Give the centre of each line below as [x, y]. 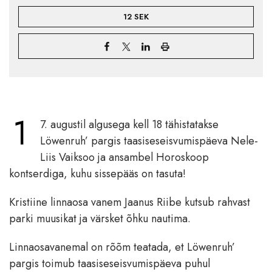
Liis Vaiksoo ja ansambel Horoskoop [124, 158]
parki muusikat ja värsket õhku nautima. [100, 219]
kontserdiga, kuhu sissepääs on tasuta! [97, 174]
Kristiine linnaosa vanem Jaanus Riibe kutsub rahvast [130, 202]
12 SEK [136, 17]
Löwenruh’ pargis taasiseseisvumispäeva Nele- [149, 141]
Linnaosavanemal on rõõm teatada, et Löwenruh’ [122, 247]
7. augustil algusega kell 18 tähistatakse [129, 125]
